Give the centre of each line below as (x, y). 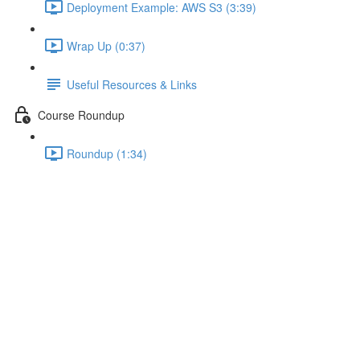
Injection (61, 320)
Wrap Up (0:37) (106, 45)
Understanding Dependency (174, 294)
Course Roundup (81, 115)
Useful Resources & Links (132, 84)
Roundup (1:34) (107, 153)
